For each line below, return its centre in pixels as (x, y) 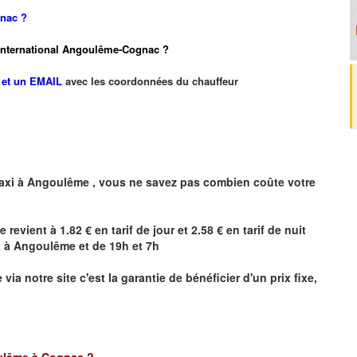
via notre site (41, 277)
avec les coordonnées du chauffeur (152, 80)
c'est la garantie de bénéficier (160, 277)
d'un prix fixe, (280, 277)
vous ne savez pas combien (176, 181)
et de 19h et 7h (119, 245)
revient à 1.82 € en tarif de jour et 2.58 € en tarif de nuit (156, 229)
